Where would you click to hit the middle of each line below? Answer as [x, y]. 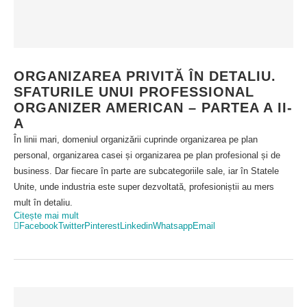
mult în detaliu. [43, 202]
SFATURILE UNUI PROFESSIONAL [134, 92]
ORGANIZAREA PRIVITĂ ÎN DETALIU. [145, 76]
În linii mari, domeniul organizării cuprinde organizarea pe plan [136, 139]
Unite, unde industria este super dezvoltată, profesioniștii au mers [144, 187]
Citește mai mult [46, 216]
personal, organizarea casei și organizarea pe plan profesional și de [147, 155]
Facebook [39, 226]
